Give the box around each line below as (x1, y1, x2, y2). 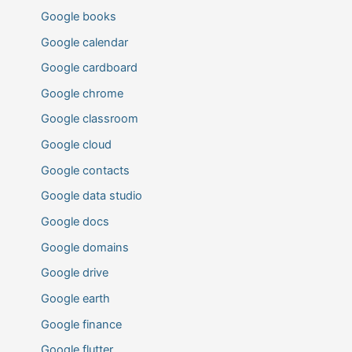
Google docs (40, 214, 109, 229)
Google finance (40, 317, 122, 332)
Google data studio (40, 189, 142, 203)
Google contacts (40, 163, 130, 178)
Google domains (40, 240, 129, 255)
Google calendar (40, 35, 128, 49)
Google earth (40, 291, 110, 306)
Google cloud (40, 137, 112, 152)
